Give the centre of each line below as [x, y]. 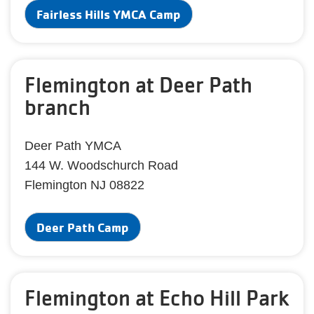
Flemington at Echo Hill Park [157, 298]
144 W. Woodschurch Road [101, 165]
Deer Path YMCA [73, 146]
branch [57, 107]
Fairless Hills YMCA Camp [109, 14]
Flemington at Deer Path [138, 85]
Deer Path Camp [83, 227]
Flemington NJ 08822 [84, 185]
